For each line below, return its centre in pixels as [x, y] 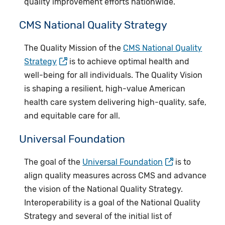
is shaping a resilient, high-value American [105, 89]
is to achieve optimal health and [129, 62]
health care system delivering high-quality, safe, [116, 102]
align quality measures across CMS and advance [116, 176]
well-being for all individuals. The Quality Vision [114, 75]
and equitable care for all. [72, 116]
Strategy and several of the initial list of [98, 216]
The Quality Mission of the [74, 48]
